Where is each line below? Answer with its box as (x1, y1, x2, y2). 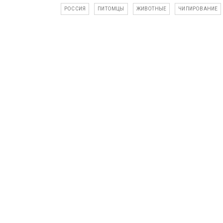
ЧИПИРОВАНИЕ (178, 6, 218, 11)
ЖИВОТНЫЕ (136, 6, 167, 11)
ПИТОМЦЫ (98, 6, 124, 11)
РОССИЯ (64, 6, 86, 11)
